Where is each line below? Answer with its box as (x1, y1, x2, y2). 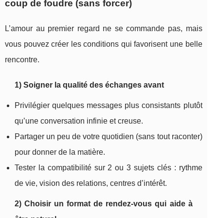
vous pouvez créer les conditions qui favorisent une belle (5, 39, 202, 48)
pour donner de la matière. (15, 147, 105, 156)
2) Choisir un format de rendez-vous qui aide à (15, 199, 193, 208)
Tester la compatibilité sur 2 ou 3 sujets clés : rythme (15, 163, 202, 172)
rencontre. (5, 55, 39, 64)
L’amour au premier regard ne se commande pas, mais (5, 24, 202, 33)
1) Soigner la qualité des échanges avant (15, 80, 164, 89)
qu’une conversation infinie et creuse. (15, 116, 143, 125)
